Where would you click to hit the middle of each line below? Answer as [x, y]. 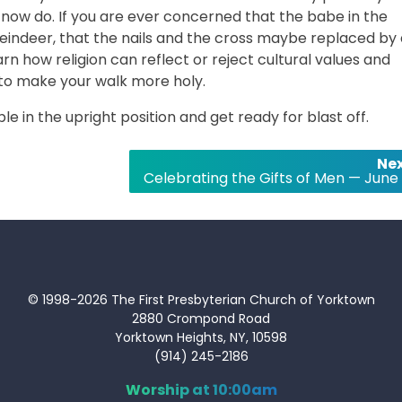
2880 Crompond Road [201, 318]
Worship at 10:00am [201, 389]
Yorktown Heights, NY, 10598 [201, 337]
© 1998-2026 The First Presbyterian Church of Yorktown [201, 299]
